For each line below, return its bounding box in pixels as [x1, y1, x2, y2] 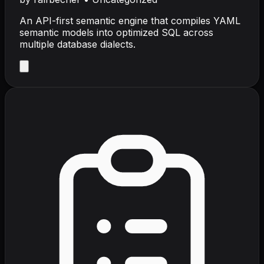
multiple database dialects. [19, 38, 136, 51]
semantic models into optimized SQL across [19, 27, 213, 39]
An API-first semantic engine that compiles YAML [19, 15, 240, 27]
